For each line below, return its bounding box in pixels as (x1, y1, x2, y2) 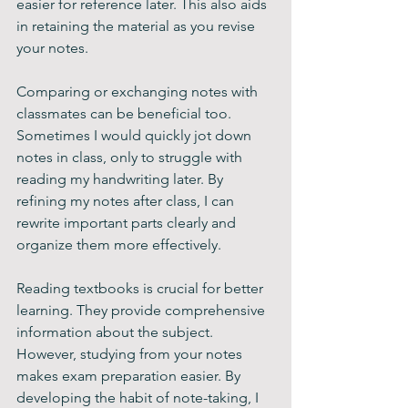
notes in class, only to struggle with (16, 148, 246, 166)
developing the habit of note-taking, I (16, 389, 262, 406)
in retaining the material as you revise (16, 17, 259, 35)
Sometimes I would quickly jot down (16, 127, 255, 144)
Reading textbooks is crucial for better (16, 280, 267, 297)
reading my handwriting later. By (16, 170, 227, 188)
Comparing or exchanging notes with (16, 83, 261, 100)
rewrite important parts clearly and (16, 214, 240, 231)
